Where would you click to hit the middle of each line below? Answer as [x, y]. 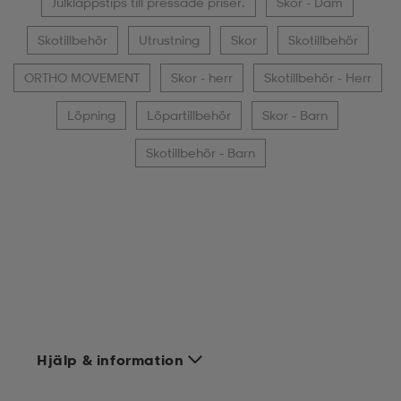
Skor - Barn [295, 115]
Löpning [91, 115]
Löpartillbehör [189, 115]
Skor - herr [201, 77]
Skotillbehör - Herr [317, 77]
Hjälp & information [111, 360]
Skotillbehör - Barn [200, 152]
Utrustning [169, 39]
